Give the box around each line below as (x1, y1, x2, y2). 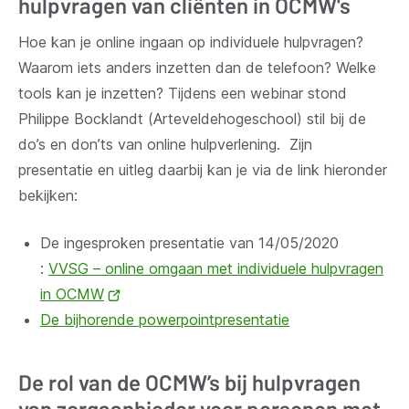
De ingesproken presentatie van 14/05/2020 (40, 233, 339, 252)
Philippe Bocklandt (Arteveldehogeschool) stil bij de (18, 109, 366, 128)
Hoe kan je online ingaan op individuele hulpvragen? (18, 32, 368, 51)
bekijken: (18, 185, 78, 204)
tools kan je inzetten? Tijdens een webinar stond (18, 83, 347, 102)
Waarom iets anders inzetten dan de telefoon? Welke (18, 58, 376, 77)
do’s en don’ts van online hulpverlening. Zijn (18, 134, 312, 153)
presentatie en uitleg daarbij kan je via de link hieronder (18, 160, 387, 179)
